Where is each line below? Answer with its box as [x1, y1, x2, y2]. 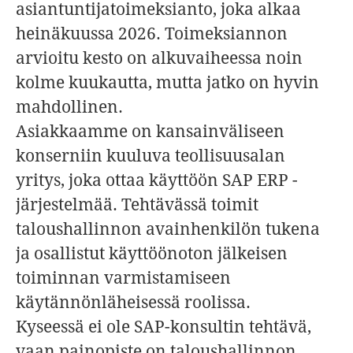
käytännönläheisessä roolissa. [16, 292, 251, 312]
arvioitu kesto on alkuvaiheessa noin [16, 48, 303, 68]
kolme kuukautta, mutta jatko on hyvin [16, 72, 319, 92]
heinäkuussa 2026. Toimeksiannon [16, 24, 288, 43]
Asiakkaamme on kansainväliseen [16, 121, 284, 141]
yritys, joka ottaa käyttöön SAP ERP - [16, 170, 298, 190]
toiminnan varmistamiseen [16, 268, 231, 288]
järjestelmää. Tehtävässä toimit [16, 195, 258, 214]
